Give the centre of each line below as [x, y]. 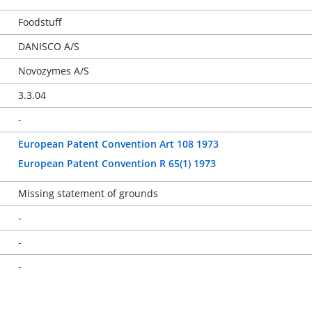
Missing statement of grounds [88, 193]
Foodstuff [39, 22]
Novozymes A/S [53, 71]
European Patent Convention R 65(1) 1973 [117, 163]
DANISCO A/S [48, 46]
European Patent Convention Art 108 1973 [118, 144]
